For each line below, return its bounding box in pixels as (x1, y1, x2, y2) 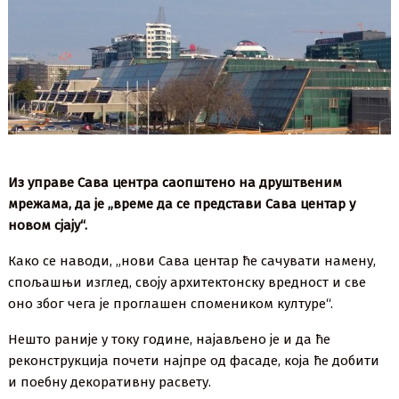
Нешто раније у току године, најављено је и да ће (8, 331, 331, 348)
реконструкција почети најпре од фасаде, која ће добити (8, 353, 380, 370)
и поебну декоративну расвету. (8, 374, 212, 391)
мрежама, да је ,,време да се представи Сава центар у (8, 196, 356, 213)
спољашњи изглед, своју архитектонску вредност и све (8, 274, 367, 291)
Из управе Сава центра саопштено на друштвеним (8, 175, 343, 191)
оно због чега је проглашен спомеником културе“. (8, 296, 334, 313)
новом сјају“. (8, 217, 88, 234)
